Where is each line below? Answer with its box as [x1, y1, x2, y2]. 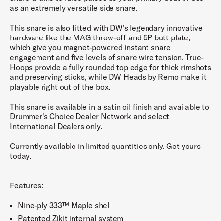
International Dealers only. [10, 121, 102, 131]
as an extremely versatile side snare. [10, 3, 138, 13]
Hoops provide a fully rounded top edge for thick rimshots [10, 62, 211, 72]
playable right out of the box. [10, 82, 110, 92]
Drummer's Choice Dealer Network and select [10, 111, 170, 121]
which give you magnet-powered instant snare [10, 42, 171, 52]
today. [10, 151, 32, 161]
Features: [10, 181, 43, 190]
